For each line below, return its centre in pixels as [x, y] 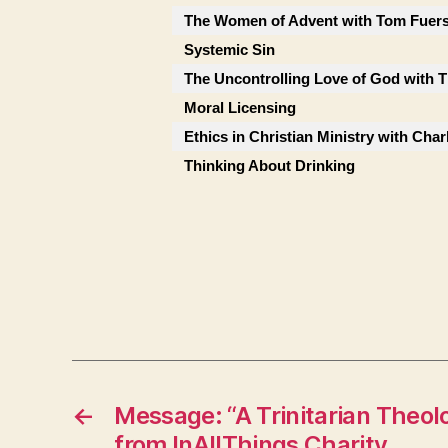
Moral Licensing [240, 107]
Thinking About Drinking [269, 165]
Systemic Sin [229, 49]
